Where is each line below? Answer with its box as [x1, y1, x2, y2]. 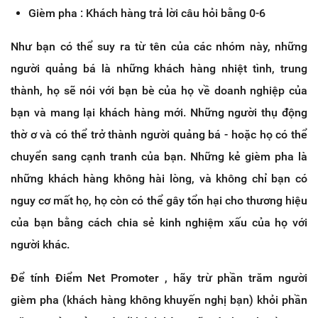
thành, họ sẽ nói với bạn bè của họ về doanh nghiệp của [11, 83, 307, 97]
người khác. [11, 237, 70, 251]
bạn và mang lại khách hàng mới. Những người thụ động [11, 105, 307, 119]
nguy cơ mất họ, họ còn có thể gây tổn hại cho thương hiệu [11, 193, 307, 207]
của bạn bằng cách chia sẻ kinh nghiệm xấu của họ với [11, 215, 307, 229]
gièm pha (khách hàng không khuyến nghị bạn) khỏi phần [11, 292, 307, 307]
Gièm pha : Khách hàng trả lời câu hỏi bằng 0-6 [28, 6, 265, 20]
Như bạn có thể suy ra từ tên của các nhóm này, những [11, 39, 307, 53]
